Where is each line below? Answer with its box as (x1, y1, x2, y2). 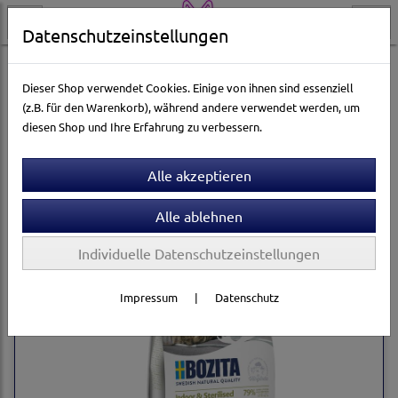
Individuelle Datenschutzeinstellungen (78, 244, 320, 262)
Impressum (119, 290, 178, 305)
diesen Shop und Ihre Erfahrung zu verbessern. (22, 119, 262, 134)
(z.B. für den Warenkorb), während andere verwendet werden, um (22, 99, 360, 115)
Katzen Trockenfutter (94, 58, 203, 73)
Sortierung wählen (259, 121, 366, 137)
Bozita (225, 58, 258, 73)
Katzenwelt (14, 58, 73, 73)
